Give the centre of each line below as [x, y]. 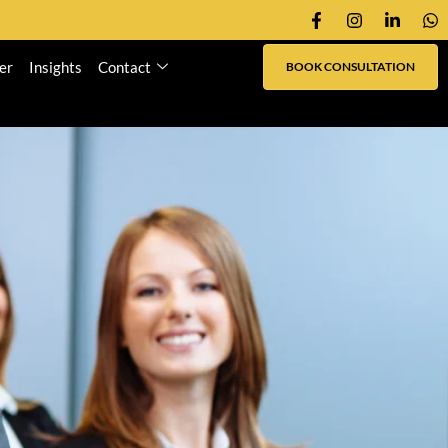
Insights [55, 66]
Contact [124, 66]
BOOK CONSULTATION [351, 66]
